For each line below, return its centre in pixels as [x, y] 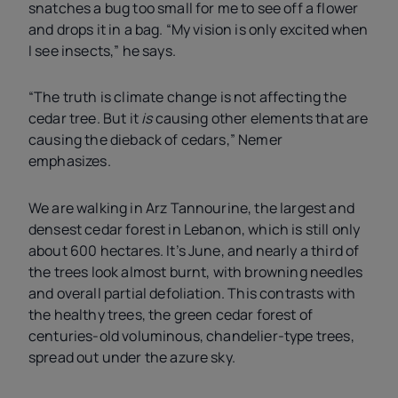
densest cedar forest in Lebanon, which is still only [195, 229]
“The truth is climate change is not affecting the [187, 97]
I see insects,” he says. [102, 50]
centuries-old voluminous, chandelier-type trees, [191, 335]
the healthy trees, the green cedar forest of [171, 314]
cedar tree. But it [85, 119]
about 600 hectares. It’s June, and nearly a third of [194, 250]
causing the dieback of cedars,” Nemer [155, 140]
